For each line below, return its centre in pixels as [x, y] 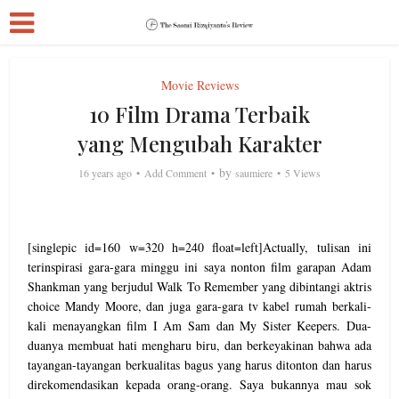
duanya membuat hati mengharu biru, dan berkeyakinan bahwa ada [199, 345]
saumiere [254, 173]
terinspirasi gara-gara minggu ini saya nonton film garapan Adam [199, 267]
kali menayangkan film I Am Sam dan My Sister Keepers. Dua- [199, 326]
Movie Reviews [199, 85]
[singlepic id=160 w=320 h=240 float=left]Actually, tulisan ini [199, 247]
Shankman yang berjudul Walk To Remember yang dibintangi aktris [199, 286]
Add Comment [175, 173]
